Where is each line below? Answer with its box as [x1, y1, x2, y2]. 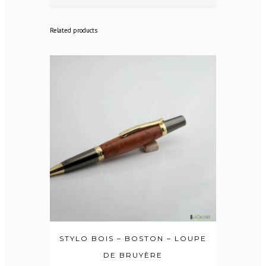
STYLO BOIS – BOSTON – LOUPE [59, 234, 207, 243]
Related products [50, 26, 97, 35]
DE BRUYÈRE [103, 251, 163, 260]
